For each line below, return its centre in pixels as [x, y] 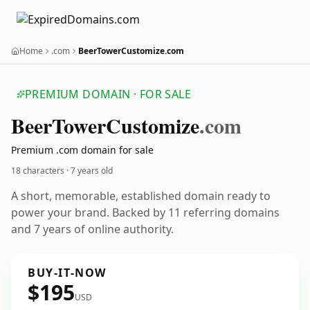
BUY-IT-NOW [67, 273]
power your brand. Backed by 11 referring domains [145, 212]
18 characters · [41, 171]
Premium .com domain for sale [82, 150]
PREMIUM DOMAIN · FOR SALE [108, 94]
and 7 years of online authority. [92, 229]
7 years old [92, 171]
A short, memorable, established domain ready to [141, 196]
